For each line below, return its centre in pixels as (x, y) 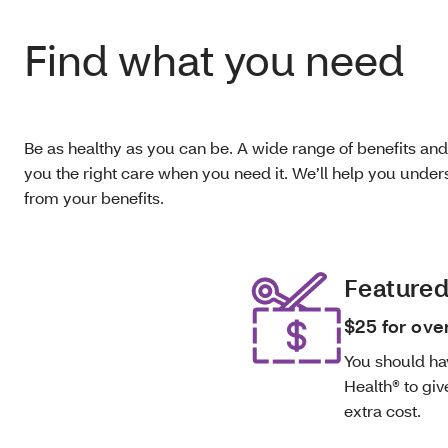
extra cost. (384, 410)
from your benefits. (96, 197)
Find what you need (219, 60)
